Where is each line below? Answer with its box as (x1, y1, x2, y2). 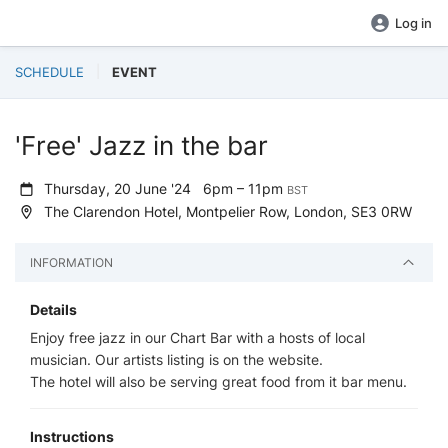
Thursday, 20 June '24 (40, 180, 204, 197)
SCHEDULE (15, 64, 84, 80)
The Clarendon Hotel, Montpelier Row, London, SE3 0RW (40, 203, 413, 220)
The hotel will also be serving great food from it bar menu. (30, 373, 407, 391)
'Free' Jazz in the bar (15, 130, 268, 161)
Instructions (30, 428, 114, 446)
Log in (395, 15, 432, 31)
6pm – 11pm (203, 180, 288, 197)
